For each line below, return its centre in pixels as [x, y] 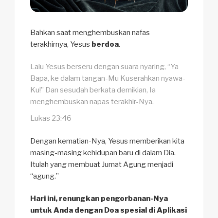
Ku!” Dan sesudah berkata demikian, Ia [93, 90]
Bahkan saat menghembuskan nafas [90, 32]
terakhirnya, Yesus [61, 44]
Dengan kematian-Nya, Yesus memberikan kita [107, 141]
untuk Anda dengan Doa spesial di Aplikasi [109, 210]
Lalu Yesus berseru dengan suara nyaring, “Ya [104, 67]
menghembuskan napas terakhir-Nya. [92, 102]
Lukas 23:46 [51, 118]
